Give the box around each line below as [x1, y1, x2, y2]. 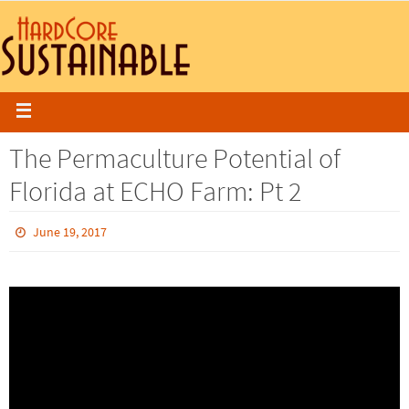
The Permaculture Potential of [9, 141, 341, 175]
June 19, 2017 [33, 224, 108, 240]
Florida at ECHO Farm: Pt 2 [9, 173, 301, 208]
